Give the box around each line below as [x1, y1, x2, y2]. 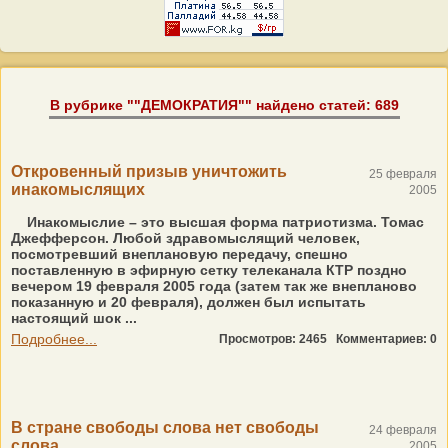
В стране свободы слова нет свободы [11, 419, 319, 436]
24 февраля [369, 423, 437, 437]
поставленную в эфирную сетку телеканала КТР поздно [11, 262, 407, 278]
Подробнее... [11, 331, 97, 347]
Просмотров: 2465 [219, 332, 336, 346]
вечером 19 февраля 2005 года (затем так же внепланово [11, 278, 417, 294]
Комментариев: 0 [336, 332, 437, 346]
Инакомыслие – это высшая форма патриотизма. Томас [23, 214, 424, 230]
